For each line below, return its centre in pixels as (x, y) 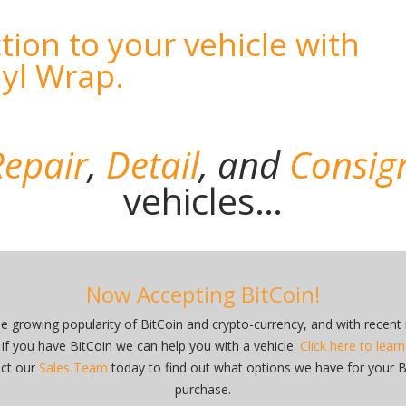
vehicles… (203, 200)
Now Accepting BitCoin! (203, 294)
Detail (153, 164)
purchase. (203, 389)
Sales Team (73, 367)
